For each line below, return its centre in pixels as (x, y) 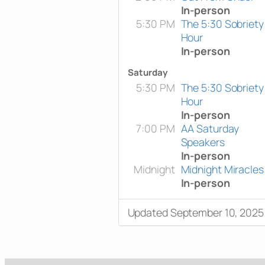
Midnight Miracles (222, 169)
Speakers (203, 142)
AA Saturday (210, 128)
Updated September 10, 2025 (195, 212)
